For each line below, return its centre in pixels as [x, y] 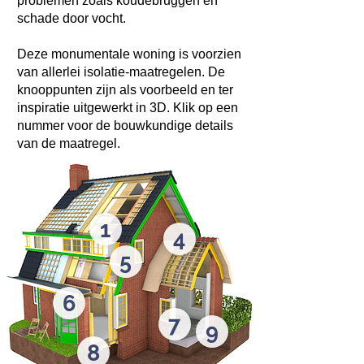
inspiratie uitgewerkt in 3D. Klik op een [128, 108]
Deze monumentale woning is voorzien [129, 54]
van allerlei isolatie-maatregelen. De [121, 72]
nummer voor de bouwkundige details [125, 126]
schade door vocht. [73, 18]
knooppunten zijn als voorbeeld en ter [125, 90]
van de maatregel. [72, 143]
